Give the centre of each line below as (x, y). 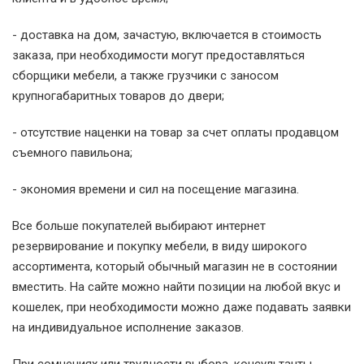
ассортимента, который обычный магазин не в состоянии (175, 266)
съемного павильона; (72, 153)
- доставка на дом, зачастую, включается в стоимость (167, 35)
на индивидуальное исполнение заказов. (128, 327)
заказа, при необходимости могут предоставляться (158, 55)
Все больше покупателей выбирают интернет (139, 226)
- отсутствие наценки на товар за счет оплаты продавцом (175, 132)
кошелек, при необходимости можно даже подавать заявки (182, 307)
